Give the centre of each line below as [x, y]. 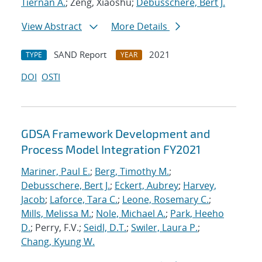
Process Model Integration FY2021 [111, 149]
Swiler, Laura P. [164, 228]
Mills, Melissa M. [56, 214]
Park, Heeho [197, 214]
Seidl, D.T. [105, 228]
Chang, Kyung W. [58, 242]
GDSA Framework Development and [116, 134]
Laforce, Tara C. [84, 200]
